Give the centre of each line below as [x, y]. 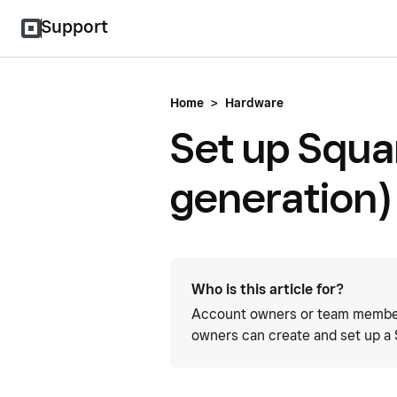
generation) [281, 197]
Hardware [254, 103]
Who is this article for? [268, 289]
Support [74, 27]
